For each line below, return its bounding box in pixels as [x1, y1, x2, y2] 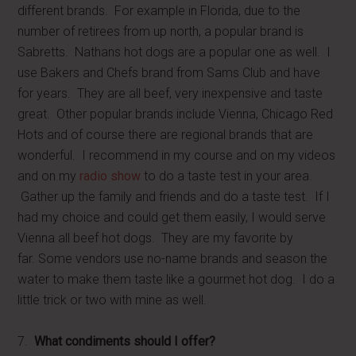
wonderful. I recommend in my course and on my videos [17, 148, 336, 163]
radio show [79, 168, 141, 184]
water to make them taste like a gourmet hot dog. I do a [17, 272, 335, 287]
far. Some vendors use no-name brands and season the [17, 251, 328, 266]
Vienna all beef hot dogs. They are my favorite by [17, 230, 294, 246]
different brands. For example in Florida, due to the [17, 3, 301, 18]
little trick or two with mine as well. [17, 292, 207, 308]
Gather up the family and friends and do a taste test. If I [17, 189, 331, 204]
